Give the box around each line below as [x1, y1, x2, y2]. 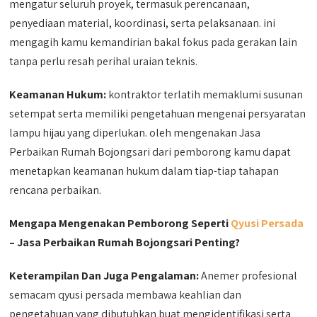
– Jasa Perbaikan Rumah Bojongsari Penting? [9, 234, 241, 250]
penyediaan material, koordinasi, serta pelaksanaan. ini [9, 15, 276, 30]
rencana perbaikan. [9, 182, 102, 197]
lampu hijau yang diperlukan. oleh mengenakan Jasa [9, 125, 261, 140]
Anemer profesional [199, 267, 298, 283]
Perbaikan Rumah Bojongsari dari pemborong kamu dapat [9, 144, 292, 159]
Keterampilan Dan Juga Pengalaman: [9, 267, 200, 283]
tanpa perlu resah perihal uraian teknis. [9, 53, 198, 69]
